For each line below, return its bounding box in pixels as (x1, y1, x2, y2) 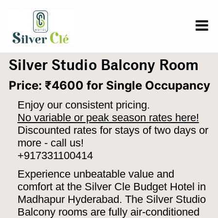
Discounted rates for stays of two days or (17, 124, 208, 136)
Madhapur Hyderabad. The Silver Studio (17, 193, 206, 206)
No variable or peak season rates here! (17, 111, 199, 124)
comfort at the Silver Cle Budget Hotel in (17, 181, 206, 193)
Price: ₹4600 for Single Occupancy (8, 78, 210, 93)
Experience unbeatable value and (17, 168, 174, 181)
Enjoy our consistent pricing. (17, 98, 150, 111)
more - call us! (17, 136, 84, 149)
